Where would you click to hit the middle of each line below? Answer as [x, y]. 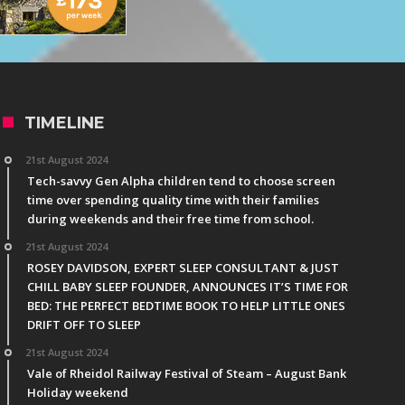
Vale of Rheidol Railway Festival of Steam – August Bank [186, 373]
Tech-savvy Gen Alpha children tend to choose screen [181, 180]
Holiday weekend [77, 392]
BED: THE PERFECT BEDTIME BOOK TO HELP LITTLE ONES [186, 305]
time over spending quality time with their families [173, 199]
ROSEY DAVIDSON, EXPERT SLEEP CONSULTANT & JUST [183, 267]
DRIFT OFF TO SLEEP [84, 324]
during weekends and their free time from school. [170, 218]
